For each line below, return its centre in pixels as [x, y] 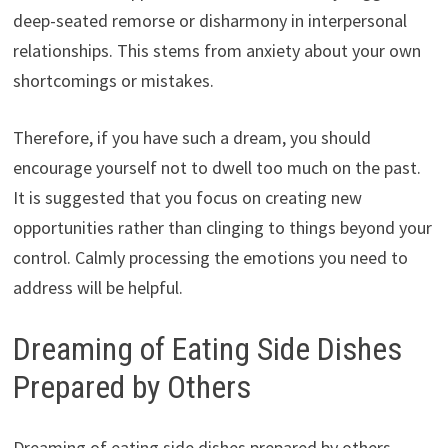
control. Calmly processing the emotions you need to [210, 258]
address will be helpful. [97, 288]
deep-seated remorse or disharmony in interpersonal [209, 21]
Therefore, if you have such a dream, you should [191, 138]
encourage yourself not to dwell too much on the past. [216, 168]
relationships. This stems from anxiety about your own [216, 51]
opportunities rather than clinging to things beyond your [222, 228]
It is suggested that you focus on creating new [187, 198]
